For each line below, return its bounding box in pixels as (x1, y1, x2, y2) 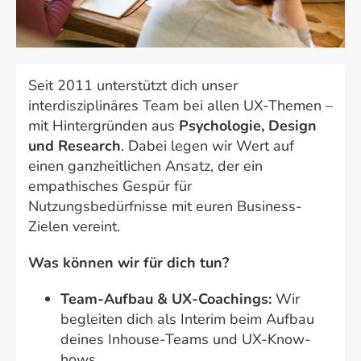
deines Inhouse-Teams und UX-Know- (60, 330, 311, 350)
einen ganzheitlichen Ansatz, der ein (28, 156, 263, 176)
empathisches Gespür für (28, 176, 192, 197)
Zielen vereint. (28, 217, 120, 237)
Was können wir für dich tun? (28, 253, 229, 273)
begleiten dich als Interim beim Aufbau (60, 309, 314, 330)
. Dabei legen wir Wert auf (121, 136, 294, 156)
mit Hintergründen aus (28, 116, 179, 136)
